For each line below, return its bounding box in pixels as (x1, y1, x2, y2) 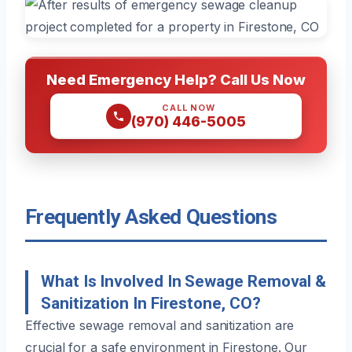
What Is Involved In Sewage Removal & (41, 271, 327, 291)
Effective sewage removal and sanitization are (25, 317, 295, 333)
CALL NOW (162, 101, 215, 113)
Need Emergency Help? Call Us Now (46, 70, 306, 88)
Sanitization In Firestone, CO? (41, 293, 261, 313)
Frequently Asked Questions (25, 204, 277, 229)
